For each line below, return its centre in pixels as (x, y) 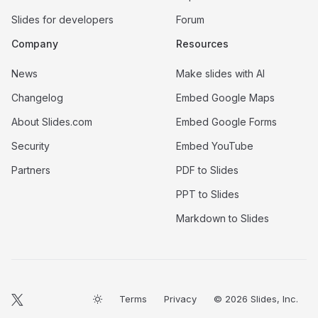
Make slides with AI (220, 73)
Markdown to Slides (223, 218)
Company (35, 43)
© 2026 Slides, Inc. (256, 299)
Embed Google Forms (226, 121)
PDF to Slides (207, 170)
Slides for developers (62, 19)
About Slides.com (52, 121)
